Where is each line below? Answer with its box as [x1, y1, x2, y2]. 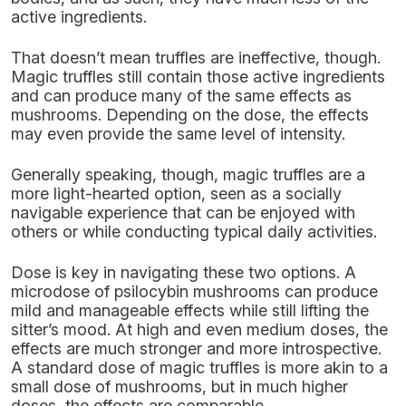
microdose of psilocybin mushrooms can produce [11, 282, 378, 301]
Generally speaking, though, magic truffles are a [11, 165, 365, 184]
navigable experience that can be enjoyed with [11, 203, 355, 222]
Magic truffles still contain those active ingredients [11, 67, 385, 86]
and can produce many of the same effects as [11, 86, 352, 105]
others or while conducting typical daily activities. [11, 222, 377, 241]
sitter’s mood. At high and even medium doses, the [11, 320, 388, 339]
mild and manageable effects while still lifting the [11, 301, 369, 320]
